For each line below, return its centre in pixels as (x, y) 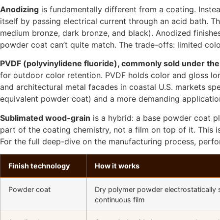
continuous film (120, 200)
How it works (117, 166)
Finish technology (39, 166)
